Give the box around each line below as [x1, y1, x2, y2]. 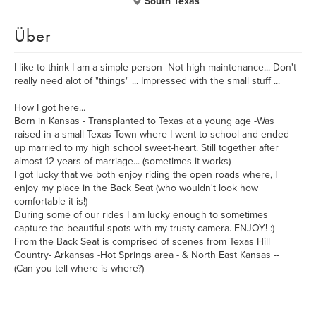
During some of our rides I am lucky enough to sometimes [14, 209, 268, 221]
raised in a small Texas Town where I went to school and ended [14, 128, 289, 140]
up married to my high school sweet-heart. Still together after [14, 142, 279, 154]
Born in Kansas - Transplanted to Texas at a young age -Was [14, 115, 274, 127]
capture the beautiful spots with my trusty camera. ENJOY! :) [14, 222, 274, 234]
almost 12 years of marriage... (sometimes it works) [14, 155, 231, 167]
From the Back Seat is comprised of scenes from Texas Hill [14, 236, 270, 248]
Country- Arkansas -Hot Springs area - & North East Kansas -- [14, 249, 279, 261]
